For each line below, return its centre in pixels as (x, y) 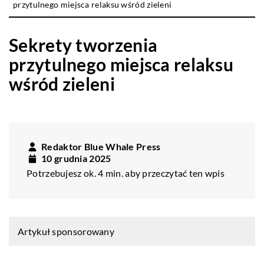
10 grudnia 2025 (76, 158)
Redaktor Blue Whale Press (101, 146)
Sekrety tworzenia (83, 44)
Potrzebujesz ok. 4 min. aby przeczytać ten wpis (126, 173)
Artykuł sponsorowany (66, 231)
